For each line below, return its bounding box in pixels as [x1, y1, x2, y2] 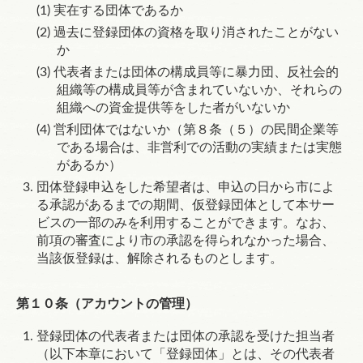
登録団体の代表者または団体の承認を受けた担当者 [36, 330, 335, 343]
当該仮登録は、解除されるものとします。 [36, 252, 283, 265]
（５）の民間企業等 [222, 123, 339, 136]
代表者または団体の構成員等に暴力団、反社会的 [53, 66, 339, 79]
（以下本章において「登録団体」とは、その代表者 [36, 348, 335, 361]
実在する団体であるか [53, 4, 183, 17]
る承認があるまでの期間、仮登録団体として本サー [36, 199, 335, 211]
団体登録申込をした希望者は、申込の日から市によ [36, 181, 335, 194]
